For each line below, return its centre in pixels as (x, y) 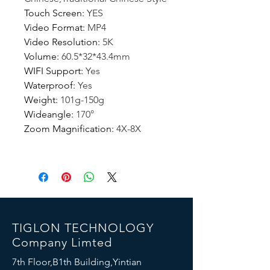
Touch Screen (53, 13)
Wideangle (48, 115)
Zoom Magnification (68, 129)
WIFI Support (52, 71)
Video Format (53, 28)
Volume (40, 57)
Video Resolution (61, 42)
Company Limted (62, 243)
